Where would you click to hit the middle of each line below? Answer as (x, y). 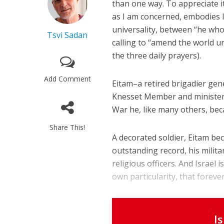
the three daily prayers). (157, 56)
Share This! (67, 127)
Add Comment (67, 79)
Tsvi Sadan (67, 35)
